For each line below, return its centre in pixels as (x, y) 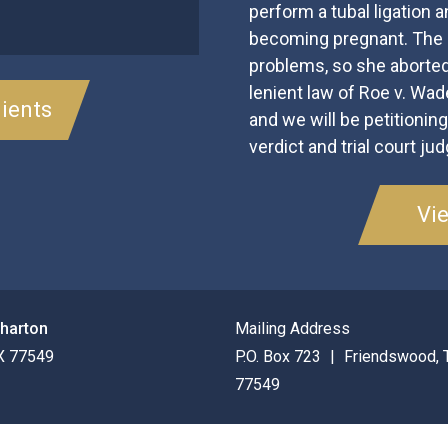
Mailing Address (292, 328)
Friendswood (390, 356)
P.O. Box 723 (280, 356)
